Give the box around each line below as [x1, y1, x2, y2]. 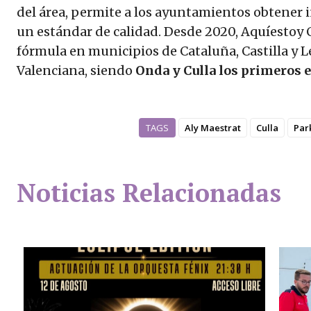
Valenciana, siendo [17, 62, 135, 79]
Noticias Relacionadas [17, 176, 281, 210]
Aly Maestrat [184, 121, 241, 135]
